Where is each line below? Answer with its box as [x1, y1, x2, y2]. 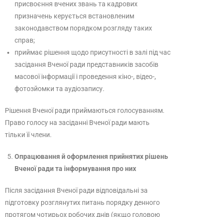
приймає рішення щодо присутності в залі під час [15, 48, 170, 56]
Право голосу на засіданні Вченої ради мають [5, 119, 150, 126]
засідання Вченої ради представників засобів [15, 61, 158, 68]
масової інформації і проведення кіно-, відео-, [15, 73, 156, 80]
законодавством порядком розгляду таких [15, 24, 152, 32]
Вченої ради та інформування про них [15, 165, 136, 172]
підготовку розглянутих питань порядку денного [5, 199, 160, 206]
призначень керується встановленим [15, 12, 134, 20]
